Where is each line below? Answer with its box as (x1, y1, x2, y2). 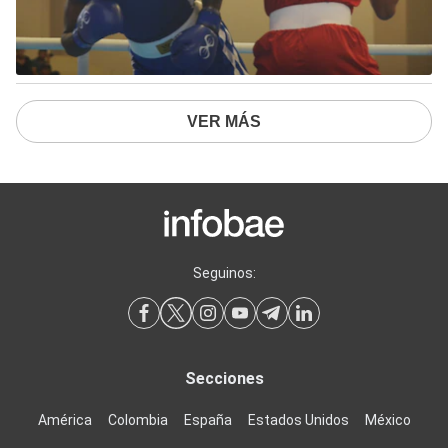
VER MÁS (187, 112, 261, 130)
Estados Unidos (247, 411, 349, 428)
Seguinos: (192, 264, 256, 281)
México (364, 411, 411, 428)
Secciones (184, 368, 264, 388)
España (183, 411, 232, 428)
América (37, 411, 92, 428)
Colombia (107, 411, 168, 428)
